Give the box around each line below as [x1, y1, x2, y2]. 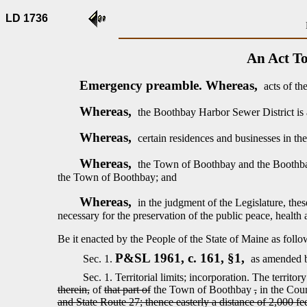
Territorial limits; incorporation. [115, 271, 253, 283]
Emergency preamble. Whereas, [79, 78, 261, 93]
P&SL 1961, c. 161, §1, [115, 251, 249, 265]
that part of [103, 284, 151, 295]
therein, [57, 284, 90, 295]
